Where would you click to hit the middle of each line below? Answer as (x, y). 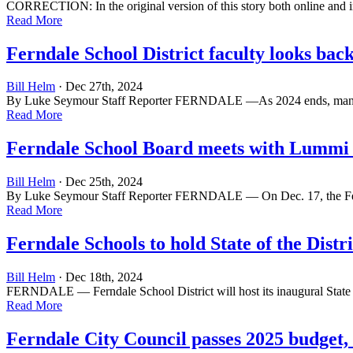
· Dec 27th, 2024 (99, 87)
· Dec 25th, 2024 (99, 182)
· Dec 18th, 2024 (99, 277)
